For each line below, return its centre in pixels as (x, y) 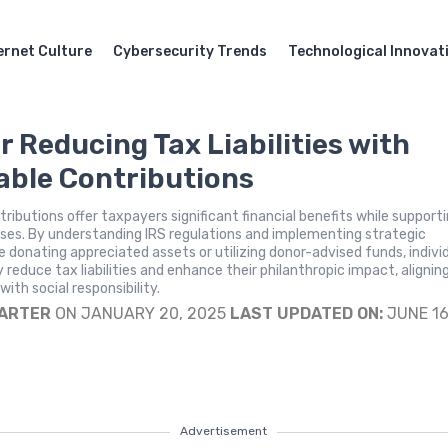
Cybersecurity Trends (189, 51)
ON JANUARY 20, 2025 (141, 313)
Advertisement (224, 431)
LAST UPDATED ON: (307, 313)
